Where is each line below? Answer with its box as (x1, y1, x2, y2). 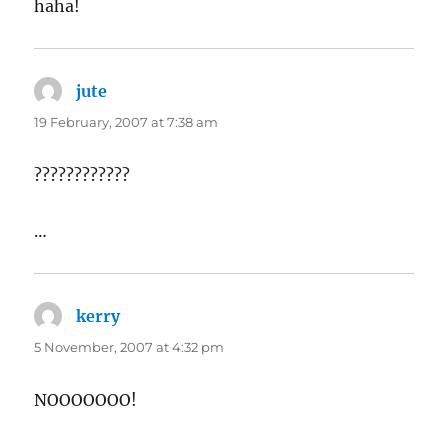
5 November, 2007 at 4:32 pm (34, 339, 225, 356)
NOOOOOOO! (34, 390, 138, 411)
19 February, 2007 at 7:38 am (34, 114, 219, 131)
